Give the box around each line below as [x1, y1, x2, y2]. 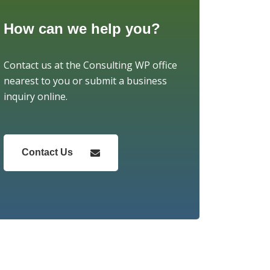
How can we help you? [3, 20, 160, 37]
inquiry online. [3, 90, 67, 103]
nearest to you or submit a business [3, 74, 167, 87]
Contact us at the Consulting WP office [3, 58, 177, 72]
